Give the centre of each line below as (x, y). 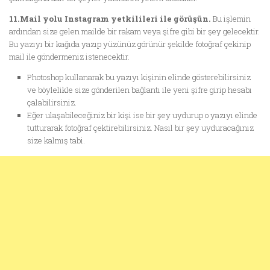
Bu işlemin (231, 19)
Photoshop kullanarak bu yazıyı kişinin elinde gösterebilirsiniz (139, 77)
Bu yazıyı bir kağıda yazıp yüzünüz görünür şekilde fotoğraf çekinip (130, 44)
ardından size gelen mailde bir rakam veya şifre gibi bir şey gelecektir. (134, 31)
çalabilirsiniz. (52, 103)
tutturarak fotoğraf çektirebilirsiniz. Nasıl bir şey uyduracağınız (140, 128)
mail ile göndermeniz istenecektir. (69, 57)
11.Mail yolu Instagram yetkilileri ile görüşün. (110, 19)
